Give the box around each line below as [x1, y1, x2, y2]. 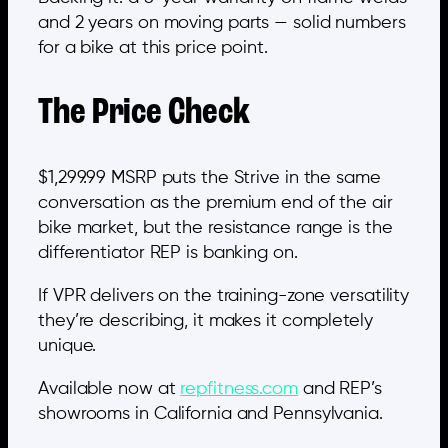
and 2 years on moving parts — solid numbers [38, 13, 406, 32]
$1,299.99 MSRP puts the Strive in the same [38, 168, 381, 187]
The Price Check [38, 94, 250, 133]
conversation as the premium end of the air [38, 193, 393, 212]
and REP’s [297, 379, 382, 398]
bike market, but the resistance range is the [38, 218, 393, 237]
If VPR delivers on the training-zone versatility [38, 286, 410, 305]
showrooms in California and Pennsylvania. [38, 404, 383, 423]
